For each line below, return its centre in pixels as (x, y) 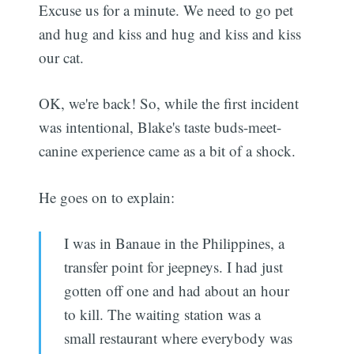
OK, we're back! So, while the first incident (169, 104)
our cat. (62, 57)
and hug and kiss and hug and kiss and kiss (170, 33)
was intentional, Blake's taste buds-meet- (160, 127)
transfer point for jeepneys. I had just (173, 267)
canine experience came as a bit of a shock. (168, 151)
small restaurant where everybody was (178, 338)
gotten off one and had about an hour (176, 291)
